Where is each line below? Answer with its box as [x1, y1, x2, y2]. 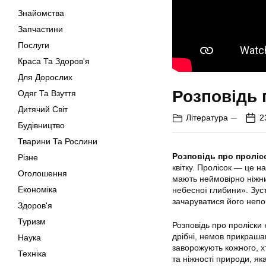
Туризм [18, 217, 46, 226]
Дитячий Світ [18, 104, 68, 114]
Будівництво [18, 121, 65, 130]
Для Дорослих [18, 72, 72, 82]
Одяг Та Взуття [18, 88, 76, 98]
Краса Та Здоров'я [18, 56, 90, 66]
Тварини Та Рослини [18, 137, 97, 146]
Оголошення [18, 169, 67, 178]
